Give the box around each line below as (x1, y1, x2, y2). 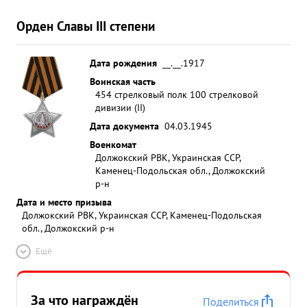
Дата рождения (90, 56, 157, 69)
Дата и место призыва (16, 195, 112, 208)
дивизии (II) (95, 101, 145, 114)
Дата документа (90, 119, 159, 132)
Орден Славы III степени (16, 17, 155, 34)
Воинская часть (90, 75, 156, 88)
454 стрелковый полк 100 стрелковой (95, 88, 258, 101)
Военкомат (90, 138, 136, 151)
